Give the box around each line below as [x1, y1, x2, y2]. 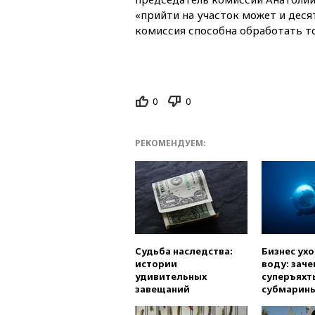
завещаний [135, 283, 190, 296]
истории [135, 257, 177, 271]
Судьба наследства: [135, 245, 233, 258]
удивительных [135, 270, 207, 283]
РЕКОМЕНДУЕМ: [135, 137, 206, 150]
